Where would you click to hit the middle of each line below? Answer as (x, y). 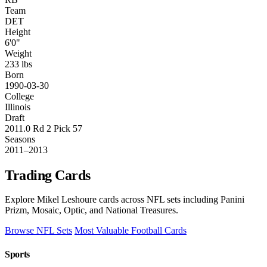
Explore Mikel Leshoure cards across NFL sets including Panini (125, 200)
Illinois (18, 107)
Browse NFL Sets (38, 231)
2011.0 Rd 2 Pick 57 (44, 128)
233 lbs (18, 64)
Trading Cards (48, 175)
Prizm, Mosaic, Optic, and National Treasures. (91, 210)
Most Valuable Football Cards (131, 231)
